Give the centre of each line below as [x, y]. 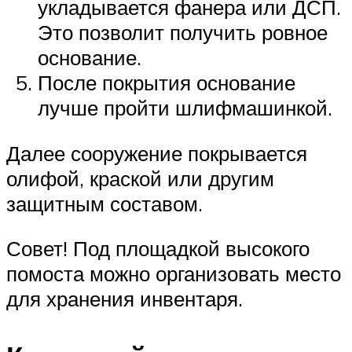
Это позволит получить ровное [183, 33]
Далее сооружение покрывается [157, 153]
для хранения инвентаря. [125, 299]
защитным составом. [104, 203]
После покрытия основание [167, 83]
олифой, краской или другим [140, 178]
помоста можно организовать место [174, 274]
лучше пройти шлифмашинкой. [185, 108]
